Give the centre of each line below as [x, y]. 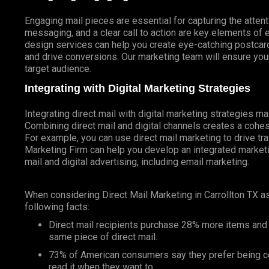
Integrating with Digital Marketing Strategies [137, 88]
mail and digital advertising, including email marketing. [137, 162]
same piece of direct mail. [103, 237]
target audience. [58, 68]
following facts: [57, 207]
